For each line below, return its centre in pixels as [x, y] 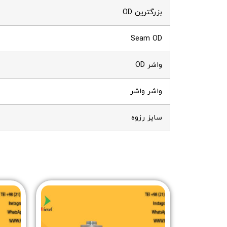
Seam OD [146, 39]
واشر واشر [146, 92]
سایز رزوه [147, 118]
